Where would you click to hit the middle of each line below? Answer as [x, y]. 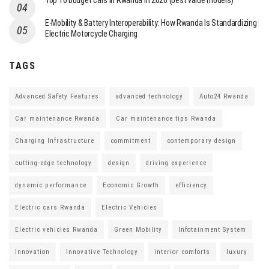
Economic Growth [131, 186]
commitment [131, 141]
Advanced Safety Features [57, 97]
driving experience [176, 163]
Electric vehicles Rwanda [56, 230]
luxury [237, 252]
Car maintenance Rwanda [57, 119]
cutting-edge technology [53, 163]
